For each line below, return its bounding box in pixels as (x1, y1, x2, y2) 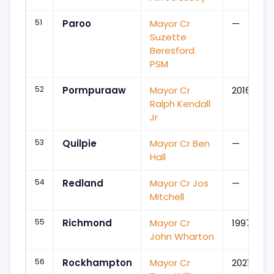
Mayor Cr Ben (150, 136, 210, 150)
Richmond (62, 216, 112, 229)
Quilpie (62, 136, 97, 150)
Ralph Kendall (150, 97, 210, 110)
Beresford (150, 43, 194, 57)
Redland (62, 176, 103, 190)
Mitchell (150, 190, 184, 203)
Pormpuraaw (62, 83, 126, 97)
